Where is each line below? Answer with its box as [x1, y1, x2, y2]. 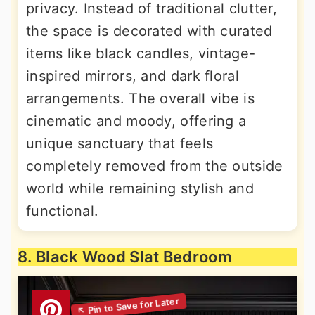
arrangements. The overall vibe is [26, 90, 255, 107]
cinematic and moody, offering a [26, 112, 247, 129]
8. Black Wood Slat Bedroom [18, 247, 232, 266]
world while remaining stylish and [26, 180, 254, 197]
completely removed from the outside [26, 157, 283, 174]
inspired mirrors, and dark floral [26, 67, 239, 84]
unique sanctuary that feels [26, 135, 214, 152]
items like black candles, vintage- [26, 45, 256, 62]
